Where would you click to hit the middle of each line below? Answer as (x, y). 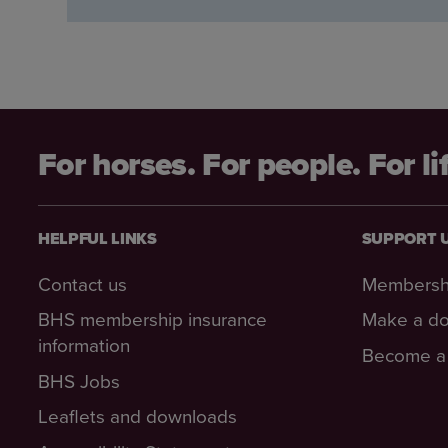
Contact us (82, 283)
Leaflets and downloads (137, 416)
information (84, 345)
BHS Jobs (79, 380)
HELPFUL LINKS (97, 239)
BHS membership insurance (152, 319)
